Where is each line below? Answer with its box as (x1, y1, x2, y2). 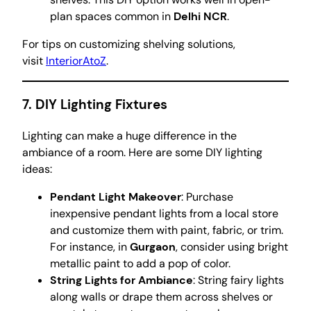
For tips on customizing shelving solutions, (22, 37, 235, 52)
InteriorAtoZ (46, 53, 106, 69)
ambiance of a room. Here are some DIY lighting (22, 144, 262, 160)
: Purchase (181, 189, 233, 204)
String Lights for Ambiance (50, 272, 193, 287)
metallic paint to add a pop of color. (50, 255, 230, 271)
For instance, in (50, 239, 130, 254)
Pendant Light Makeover (50, 189, 181, 204)
